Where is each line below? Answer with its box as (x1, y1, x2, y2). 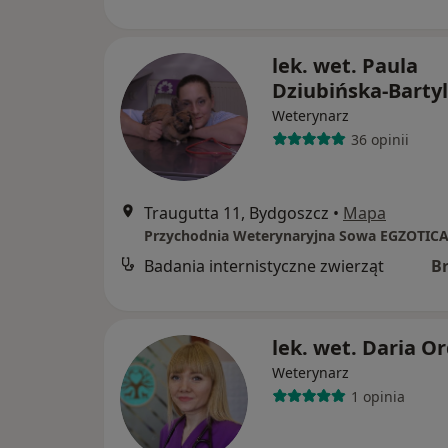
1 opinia (350, 386, 405, 406)
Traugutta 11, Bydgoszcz (144, 202, 329, 225)
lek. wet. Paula (272, 52, 418, 80)
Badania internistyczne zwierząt (144, 255, 384, 278)
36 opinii (350, 129, 409, 149)
